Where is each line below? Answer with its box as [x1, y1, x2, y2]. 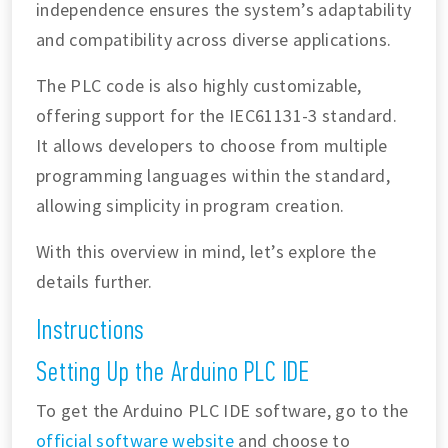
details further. [36, 270, 153, 294]
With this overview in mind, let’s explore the [36, 240, 377, 264]
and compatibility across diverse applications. [36, 28, 392, 52]
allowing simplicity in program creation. [36, 194, 345, 218]
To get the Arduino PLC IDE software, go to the [36, 399, 409, 423]
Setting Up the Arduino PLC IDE [36, 355, 311, 388]
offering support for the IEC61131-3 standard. [36, 104, 398, 128]
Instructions [36, 313, 145, 347]
